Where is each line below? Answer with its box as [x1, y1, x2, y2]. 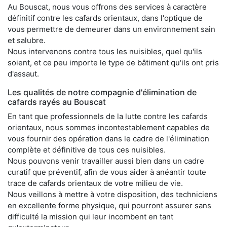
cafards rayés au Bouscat [8, 96, 106, 107]
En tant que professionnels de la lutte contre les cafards [8, 111, 208, 121]
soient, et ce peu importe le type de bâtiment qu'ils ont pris [8, 57, 219, 67]
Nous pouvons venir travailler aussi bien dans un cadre [8, 156, 204, 166]
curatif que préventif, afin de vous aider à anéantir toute [8, 167, 206, 177]
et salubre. [8, 35, 46, 45]
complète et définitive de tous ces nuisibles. [8, 144, 166, 155]
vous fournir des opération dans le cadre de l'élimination [8, 133, 209, 143]
